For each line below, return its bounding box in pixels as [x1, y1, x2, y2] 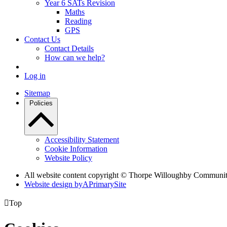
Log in [24, 71, 46, 81]
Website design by [24, 180, 83, 189]
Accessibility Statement [45, 135, 119, 144]
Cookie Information [45, 144, 107, 154]
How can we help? [45, 53, 105, 62]
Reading [65, 17, 92, 26]
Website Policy [45, 154, 92, 163]
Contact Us [24, 35, 60, 44]
